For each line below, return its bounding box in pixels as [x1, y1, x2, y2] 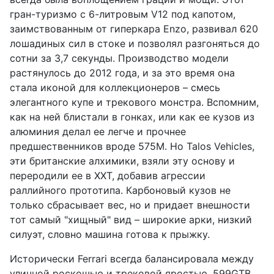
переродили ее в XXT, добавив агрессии [10, 169, 206, 182]
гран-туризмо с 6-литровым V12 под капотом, [10, 8, 235, 21]
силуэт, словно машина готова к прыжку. [10, 228, 210, 241]
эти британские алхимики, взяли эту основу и [10, 155, 235, 168]
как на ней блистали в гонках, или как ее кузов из [10, 111, 254, 124]
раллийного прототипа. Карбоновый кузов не [10, 184, 231, 197]
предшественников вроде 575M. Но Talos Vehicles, [10, 140, 254, 153]
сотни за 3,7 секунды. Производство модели [10, 52, 229, 65]
